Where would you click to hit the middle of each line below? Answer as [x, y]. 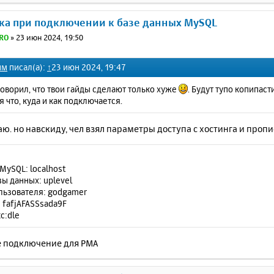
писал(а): [27, 67]
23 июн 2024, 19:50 [50, 37]
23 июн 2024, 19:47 [89, 67]
